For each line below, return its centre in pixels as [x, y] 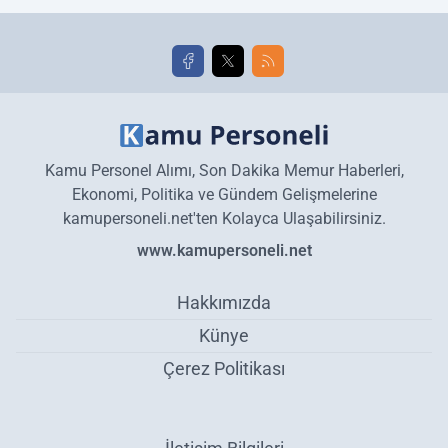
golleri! [230, 13]
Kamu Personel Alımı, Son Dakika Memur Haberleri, [224, 170]
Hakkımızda [224, 302]
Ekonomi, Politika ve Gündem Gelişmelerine [224, 194]
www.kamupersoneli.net [224, 250]
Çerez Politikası [224, 368]
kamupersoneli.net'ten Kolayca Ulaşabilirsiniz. [224, 218]
